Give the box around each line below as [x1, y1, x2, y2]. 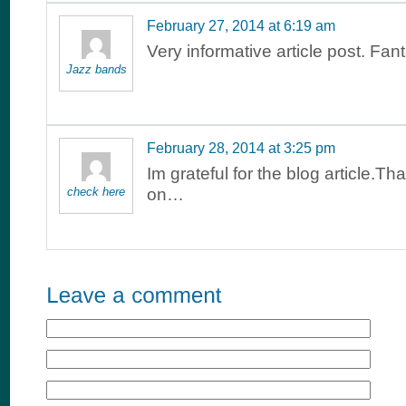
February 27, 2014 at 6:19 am [147, 17, 335, 34]
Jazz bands [65, 62, 127, 76]
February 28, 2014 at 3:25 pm [147, 140, 335, 156]
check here [67, 184, 125, 198]
